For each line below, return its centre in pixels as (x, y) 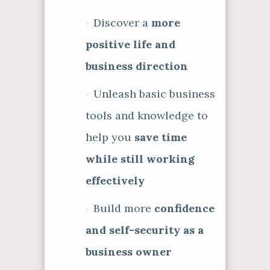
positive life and (130, 44)
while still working (140, 159)
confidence (184, 208)
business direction (137, 66)
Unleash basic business (154, 94)
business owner (129, 252)
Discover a (122, 23)
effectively (115, 181)
